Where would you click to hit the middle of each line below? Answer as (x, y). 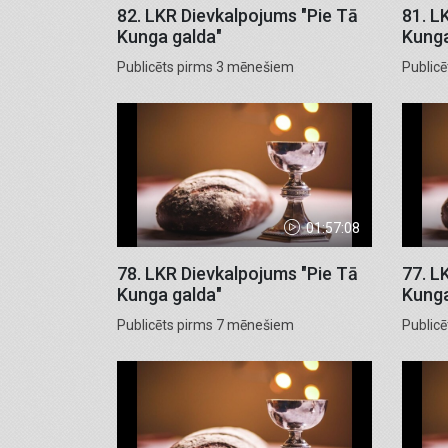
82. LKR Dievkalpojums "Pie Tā (237, 16)
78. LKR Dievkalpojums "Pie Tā (237, 273)
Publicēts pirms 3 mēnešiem (205, 67)
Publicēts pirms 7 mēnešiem (205, 324)
